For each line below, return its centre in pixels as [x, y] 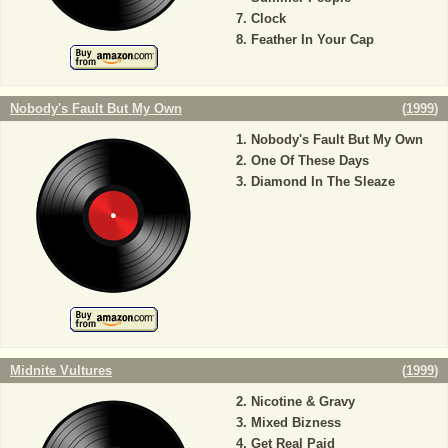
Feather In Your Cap [312, 39]
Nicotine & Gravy [302, 401]
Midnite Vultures [61, 370]
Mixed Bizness [295, 422]
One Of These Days [309, 160]
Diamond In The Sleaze [322, 181]
